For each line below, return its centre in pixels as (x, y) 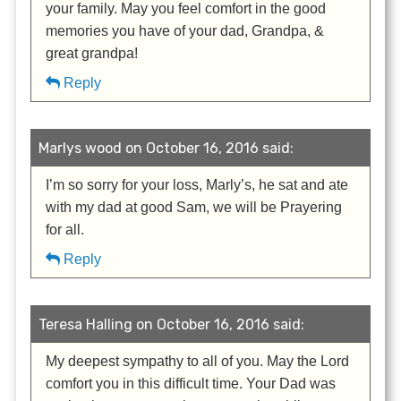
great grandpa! (92, 53)
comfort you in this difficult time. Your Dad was (191, 383)
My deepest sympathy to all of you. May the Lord (198, 361)
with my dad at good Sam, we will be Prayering (194, 207)
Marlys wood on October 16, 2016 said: (166, 148)
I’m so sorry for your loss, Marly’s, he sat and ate (197, 184)
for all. (65, 229)
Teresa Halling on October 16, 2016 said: (172, 324)
